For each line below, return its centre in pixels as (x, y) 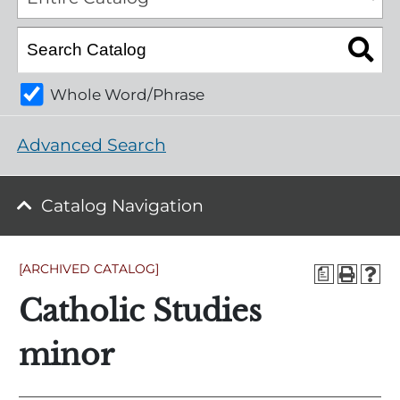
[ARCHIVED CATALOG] (89, 269)
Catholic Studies (140, 311)
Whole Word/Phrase (127, 95)
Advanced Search (92, 146)
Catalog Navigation (122, 206)
